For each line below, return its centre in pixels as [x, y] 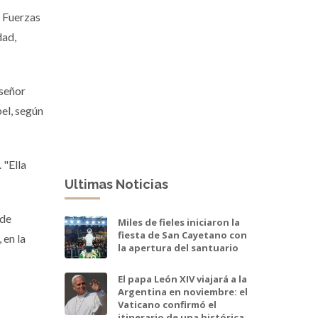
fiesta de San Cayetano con [182, 235]
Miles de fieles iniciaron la [179, 223]
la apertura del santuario [178, 248]
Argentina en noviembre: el [183, 292]
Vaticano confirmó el [167, 305]
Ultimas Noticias [116, 184]
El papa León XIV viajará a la [182, 279]
